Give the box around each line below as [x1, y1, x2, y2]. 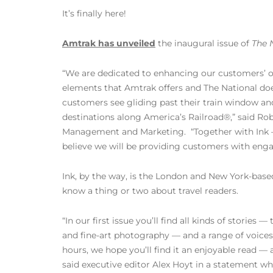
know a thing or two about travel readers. [62, 185, 238, 196]
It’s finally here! [62, 8, 126, 19]
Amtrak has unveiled [62, 38, 155, 49]
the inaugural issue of [155, 38, 252, 49]
